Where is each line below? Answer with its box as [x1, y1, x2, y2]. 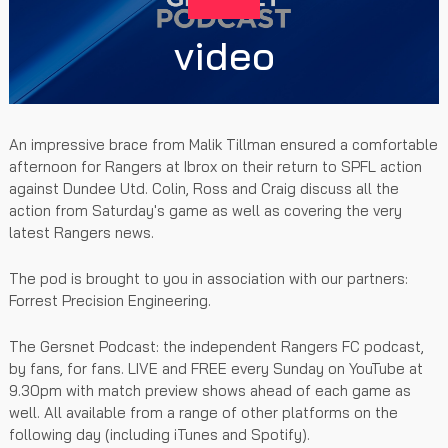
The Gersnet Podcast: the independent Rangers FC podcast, [9, 336, 424, 356]
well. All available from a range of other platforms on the [9, 402, 398, 422]
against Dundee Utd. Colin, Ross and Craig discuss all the [9, 178, 399, 198]
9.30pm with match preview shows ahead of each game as [9, 380, 411, 400]
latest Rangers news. [9, 222, 154, 242]
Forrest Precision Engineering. [9, 290, 211, 310]
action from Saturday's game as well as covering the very [9, 200, 402, 220]
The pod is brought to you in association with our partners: [9, 268, 408, 288]
